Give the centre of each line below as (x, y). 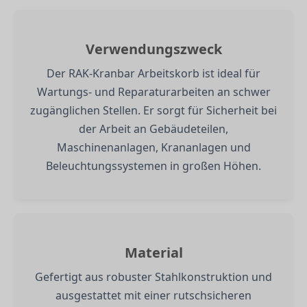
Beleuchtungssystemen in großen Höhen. (153, 165)
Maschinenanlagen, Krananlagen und (153, 147)
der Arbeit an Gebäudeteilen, (153, 128)
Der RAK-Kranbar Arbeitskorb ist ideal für (153, 73)
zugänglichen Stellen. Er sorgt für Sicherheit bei (153, 110)
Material (153, 252)
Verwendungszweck (153, 49)
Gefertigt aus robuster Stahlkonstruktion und (153, 277)
